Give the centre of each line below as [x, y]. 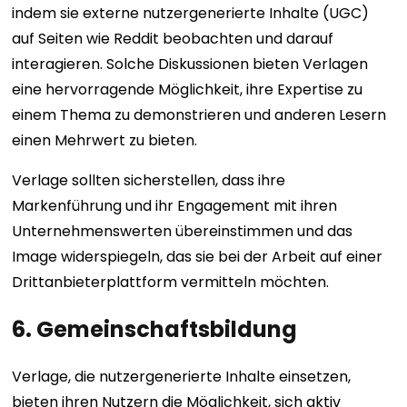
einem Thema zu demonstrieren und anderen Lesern [199, 115]
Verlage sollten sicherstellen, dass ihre [149, 181]
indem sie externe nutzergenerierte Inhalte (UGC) [191, 14]
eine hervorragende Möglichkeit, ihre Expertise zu [188, 90]
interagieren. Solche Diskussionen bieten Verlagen [190, 65]
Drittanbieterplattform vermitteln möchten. [173, 283]
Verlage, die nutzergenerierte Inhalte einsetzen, [182, 377]
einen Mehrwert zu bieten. [105, 141]
